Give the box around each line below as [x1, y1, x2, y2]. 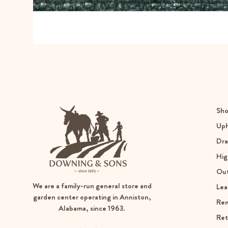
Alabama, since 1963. [59, 202, 126, 214]
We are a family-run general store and [32, 180, 152, 191]
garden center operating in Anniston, [33, 191, 151, 203]
